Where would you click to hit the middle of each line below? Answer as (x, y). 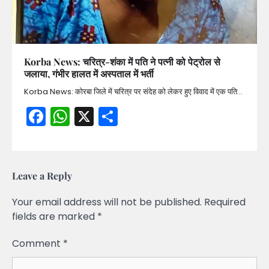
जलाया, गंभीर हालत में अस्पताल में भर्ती (89, 74)
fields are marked (55, 217)
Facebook (91, 116)
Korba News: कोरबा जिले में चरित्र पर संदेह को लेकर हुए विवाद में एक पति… (133, 92)
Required (225, 202)
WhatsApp (119, 116)
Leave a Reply (42, 176)
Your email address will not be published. (107, 202)
